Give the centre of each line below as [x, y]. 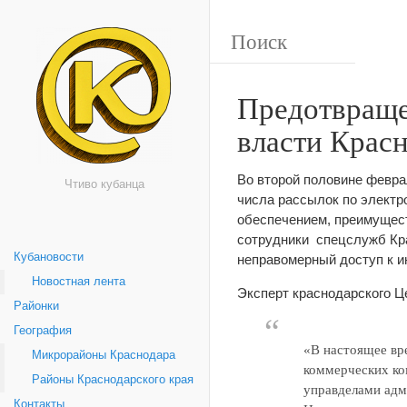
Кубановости [49, 257]
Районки [36, 306]
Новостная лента [79, 282]
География [43, 331]
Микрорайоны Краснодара [104, 355]
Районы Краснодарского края [113, 380]
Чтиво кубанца [104, 184]
